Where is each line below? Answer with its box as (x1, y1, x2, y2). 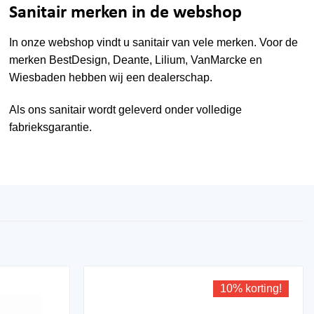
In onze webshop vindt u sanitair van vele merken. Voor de (9, 36, 299, 48)
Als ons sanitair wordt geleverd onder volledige (9, 103, 243, 116)
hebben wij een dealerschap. (66, 71, 213, 83)
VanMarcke (191, 53, 247, 66)
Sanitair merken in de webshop (9, 4, 243, 22)
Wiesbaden (9, 71, 67, 83)
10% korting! (219, 282, 282, 294)
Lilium (155, 53, 186, 66)
